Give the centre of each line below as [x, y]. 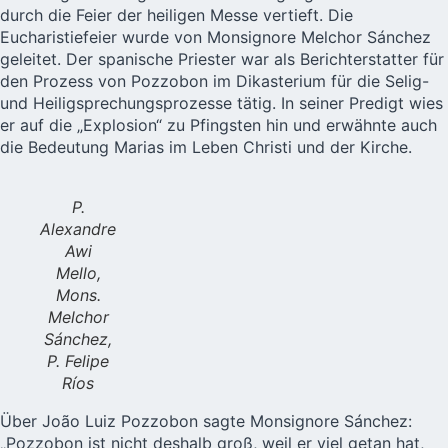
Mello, [78, 272]
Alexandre [78, 228]
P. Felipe [78, 360]
